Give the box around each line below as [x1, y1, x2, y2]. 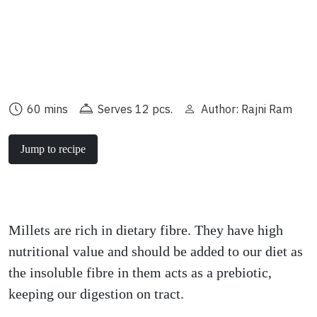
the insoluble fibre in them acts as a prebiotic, [8, 265, 272, 280]
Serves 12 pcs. [98, 102, 173, 116]
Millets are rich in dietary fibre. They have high [8, 222, 283, 238]
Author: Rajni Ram [201, 102, 292, 116]
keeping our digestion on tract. [8, 286, 184, 301]
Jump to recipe [21, 143, 86, 155]
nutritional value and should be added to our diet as [8, 243, 303, 259]
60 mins [27, 102, 68, 116]
